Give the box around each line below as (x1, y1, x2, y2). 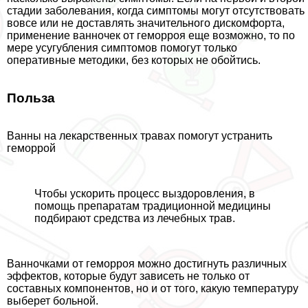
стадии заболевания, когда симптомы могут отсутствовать (7, 5, 305, 17)
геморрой (7, 142, 56, 154)
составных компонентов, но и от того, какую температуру (7, 282, 298, 294)
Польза (7, 91, 55, 106)
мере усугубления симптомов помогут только (7, 42, 237, 54)
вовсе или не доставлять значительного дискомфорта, (7, 17, 285, 30)
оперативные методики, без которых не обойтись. (7, 54, 261, 67)
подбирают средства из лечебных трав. (34, 212, 235, 224)
